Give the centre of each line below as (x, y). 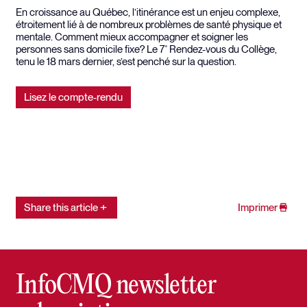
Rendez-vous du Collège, (222, 49)
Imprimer (257, 207)
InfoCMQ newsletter (116, 286)
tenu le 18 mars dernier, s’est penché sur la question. (126, 61)
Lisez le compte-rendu (73, 97)
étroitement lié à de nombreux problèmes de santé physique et (149, 24)
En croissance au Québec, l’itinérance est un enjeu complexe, (148, 12)
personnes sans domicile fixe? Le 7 (90, 49)
